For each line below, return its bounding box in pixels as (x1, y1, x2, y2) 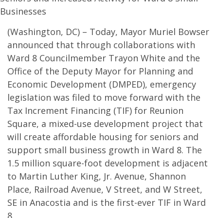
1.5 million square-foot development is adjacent (7, 157, 208, 169)
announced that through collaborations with (7, 39, 195, 51)
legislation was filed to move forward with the (7, 91, 200, 103)
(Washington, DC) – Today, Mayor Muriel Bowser (7, 26, 209, 37)
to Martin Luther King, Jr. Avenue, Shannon (7, 170, 186, 182)
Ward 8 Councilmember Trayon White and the (7, 52, 200, 64)
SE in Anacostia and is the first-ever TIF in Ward (7, 197, 206, 208)
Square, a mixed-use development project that (7, 118, 203, 129)
